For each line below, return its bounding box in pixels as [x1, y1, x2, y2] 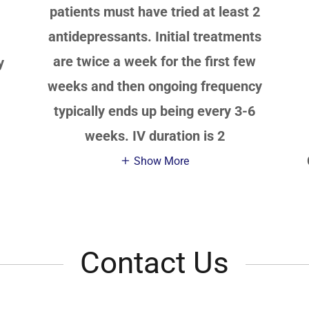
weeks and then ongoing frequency [47, 77, 262, 94]
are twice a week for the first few [53, 52, 256, 70]
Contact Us [80, 244, 229, 281]
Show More [134, 154, 189, 168]
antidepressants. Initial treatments [48, 28, 261, 45]
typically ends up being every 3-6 [54, 102, 255, 119]
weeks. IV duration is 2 [84, 127, 225, 144]
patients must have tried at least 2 [49, 3, 260, 20]
